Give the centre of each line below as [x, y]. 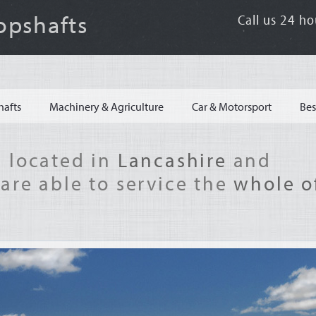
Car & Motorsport [232, 107]
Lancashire [172, 160]
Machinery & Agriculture [107, 107]
